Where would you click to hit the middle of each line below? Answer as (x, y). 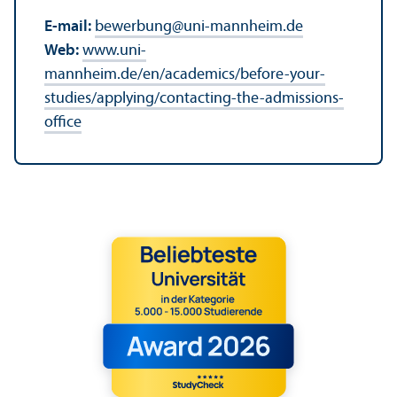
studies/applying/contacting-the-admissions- (194, 98)
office (63, 122)
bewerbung (133, 27)
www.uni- (114, 51)
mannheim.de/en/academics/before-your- (185, 74)
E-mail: (70, 27)
